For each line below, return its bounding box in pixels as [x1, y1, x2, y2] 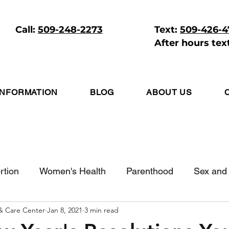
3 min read [84, 205, 119, 215]
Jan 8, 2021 [47, 205, 82, 215]
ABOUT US [146, 87, 192, 97]
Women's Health [39, 165, 106, 176]
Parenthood [126, 165, 173, 176]
